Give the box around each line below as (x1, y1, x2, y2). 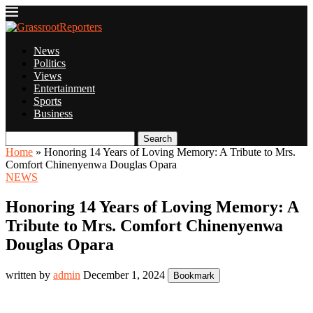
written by (6, 268, 53, 281)
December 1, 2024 (83, 268, 165, 281)
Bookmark (173, 270, 214, 281)
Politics (34, 57, 66, 69)
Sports (34, 95, 61, 107)
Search (143, 133, 172, 144)
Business (34, 108, 73, 119)
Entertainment (34, 82, 95, 94)
